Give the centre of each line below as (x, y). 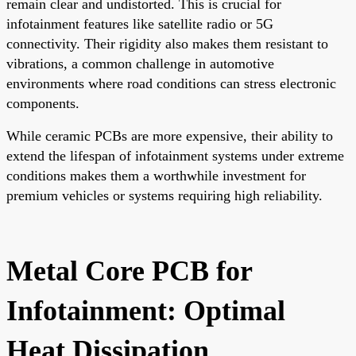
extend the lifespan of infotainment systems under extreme (175, 155)
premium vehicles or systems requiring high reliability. (164, 195)
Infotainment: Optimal (146, 310)
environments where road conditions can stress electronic (171, 83)
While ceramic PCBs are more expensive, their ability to (170, 135)
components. (43, 103)
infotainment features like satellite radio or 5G (140, 23)
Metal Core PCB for (129, 271)
